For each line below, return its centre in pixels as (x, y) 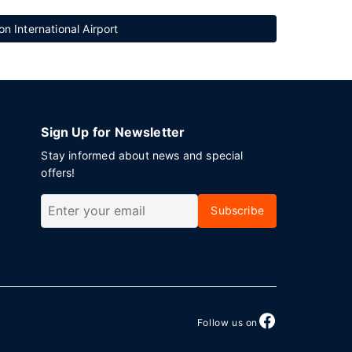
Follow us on (227, 322)
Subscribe (237, 210)
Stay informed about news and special (142, 155)
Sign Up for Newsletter (113, 132)
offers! (58, 172)
